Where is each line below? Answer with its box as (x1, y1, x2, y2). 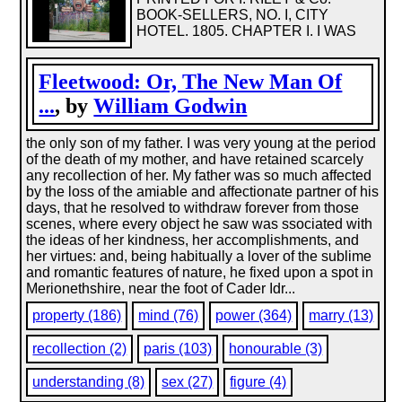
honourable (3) (229, 341, 323, 356)
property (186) (32, 308, 122, 323)
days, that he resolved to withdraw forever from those (26, 200, 360, 215)
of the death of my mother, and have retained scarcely (26, 152, 364, 167)
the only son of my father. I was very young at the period (26, 135, 377, 151)
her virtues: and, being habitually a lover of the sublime (26, 249, 372, 264)
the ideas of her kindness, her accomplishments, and (26, 232, 360, 248)
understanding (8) (32, 374, 145, 389)
